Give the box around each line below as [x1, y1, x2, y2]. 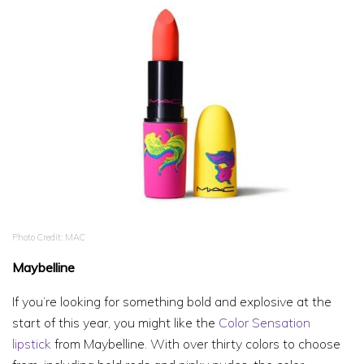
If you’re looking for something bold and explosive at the [12, 293, 331, 310]
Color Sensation [219, 314, 310, 331]
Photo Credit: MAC [12, 232, 85, 243]
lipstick [12, 336, 51, 352]
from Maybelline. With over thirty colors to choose [51, 336, 340, 352]
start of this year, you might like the [12, 314, 219, 331]
